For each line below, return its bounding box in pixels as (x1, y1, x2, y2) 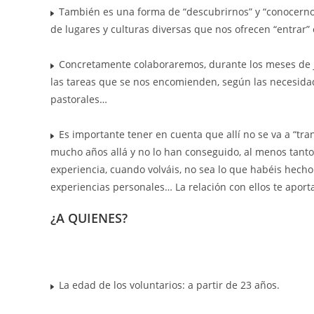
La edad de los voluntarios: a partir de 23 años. (56, 278, 280, 292)
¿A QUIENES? (50, 209, 128, 226)
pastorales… (50, 92, 107, 106)
